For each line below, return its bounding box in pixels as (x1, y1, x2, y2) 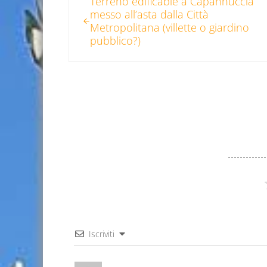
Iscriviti (88, 228, 114, 240)
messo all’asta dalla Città (90, 7, 209, 22)
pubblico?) (90, 33, 141, 48)
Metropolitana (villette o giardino (90, 20, 250, 35)
